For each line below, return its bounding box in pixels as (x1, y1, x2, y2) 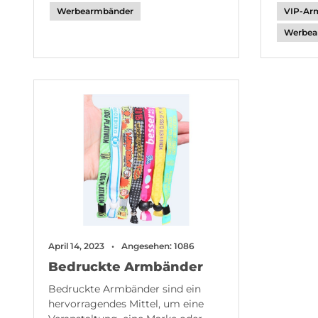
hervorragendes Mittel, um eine (48, 297, 204, 310)
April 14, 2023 (48, 241, 104, 251)
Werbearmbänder (57, 6, 133, 16)
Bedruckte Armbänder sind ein (48, 283, 201, 295)
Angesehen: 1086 (121, 241, 194, 251)
